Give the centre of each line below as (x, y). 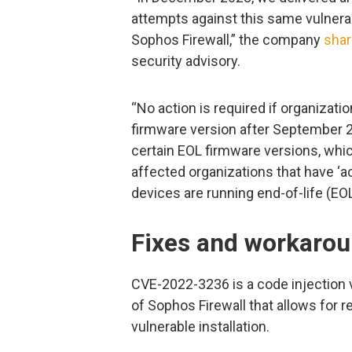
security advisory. (186, 61)
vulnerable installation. (200, 326)
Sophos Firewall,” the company (227, 40)
